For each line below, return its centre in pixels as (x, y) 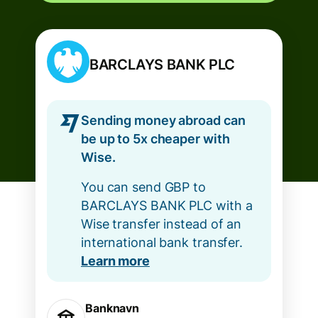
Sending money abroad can (163, 120)
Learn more (115, 261)
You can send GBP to (143, 187)
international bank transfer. (162, 242)
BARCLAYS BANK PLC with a (167, 205)
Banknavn (113, 308)
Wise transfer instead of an (161, 224)
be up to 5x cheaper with (155, 139)
